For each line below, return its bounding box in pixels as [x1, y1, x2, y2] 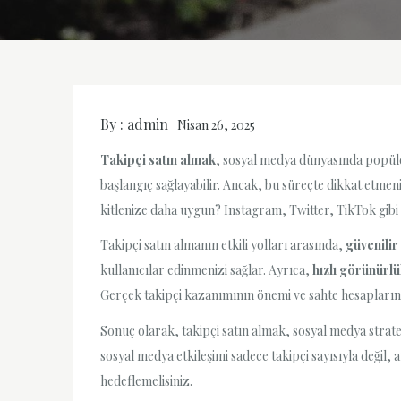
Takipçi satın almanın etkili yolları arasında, [100, 236, 346, 254]
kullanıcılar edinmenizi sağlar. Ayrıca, [100, 261, 312, 279]
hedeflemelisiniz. [100, 371, 192, 389]
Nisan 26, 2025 [177, 116, 255, 133]
